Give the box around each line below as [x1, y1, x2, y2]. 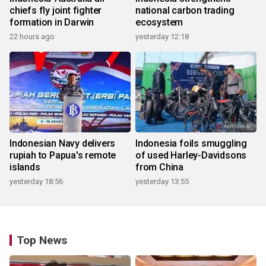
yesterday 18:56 [9, 177, 63, 186]
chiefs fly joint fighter [9, 5, 102, 17]
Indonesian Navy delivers [9, 138, 116, 150]
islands [9, 161, 40, 173]
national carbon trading [135, 5, 235, 17]
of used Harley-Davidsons [135, 150, 247, 161]
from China [135, 161, 183, 173]
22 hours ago [9, 32, 55, 42]
